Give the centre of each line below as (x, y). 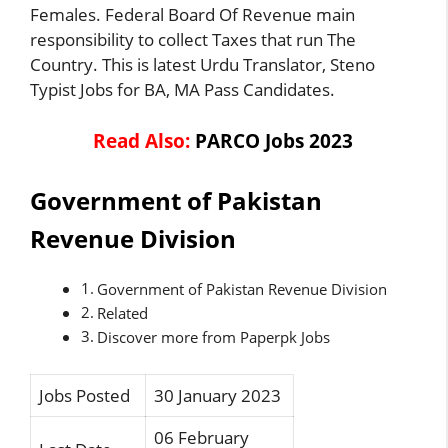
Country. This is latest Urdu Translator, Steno (202, 64)
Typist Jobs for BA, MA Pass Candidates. (182, 89)
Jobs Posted (84, 395)
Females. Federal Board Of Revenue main (192, 14)
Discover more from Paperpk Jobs (214, 336)
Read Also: (141, 140)
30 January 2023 (217, 395)
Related (123, 312)
